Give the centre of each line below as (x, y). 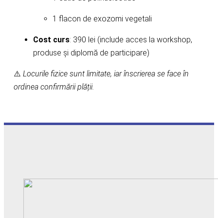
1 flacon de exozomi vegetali (102, 19)
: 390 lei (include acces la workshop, (131, 40)
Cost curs (51, 40)
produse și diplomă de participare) (91, 53)
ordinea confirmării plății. (54, 87)
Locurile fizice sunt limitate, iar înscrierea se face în (106, 74)
